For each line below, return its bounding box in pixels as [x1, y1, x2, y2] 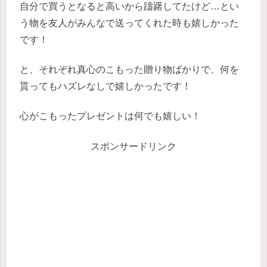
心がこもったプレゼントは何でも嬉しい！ [20, 111, 201, 122]
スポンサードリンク [91, 141, 176, 151]
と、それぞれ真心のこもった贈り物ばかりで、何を [20, 64, 239, 74]
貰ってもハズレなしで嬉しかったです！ [20, 80, 191, 91]
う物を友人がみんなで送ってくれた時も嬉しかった [20, 17, 239, 28]
